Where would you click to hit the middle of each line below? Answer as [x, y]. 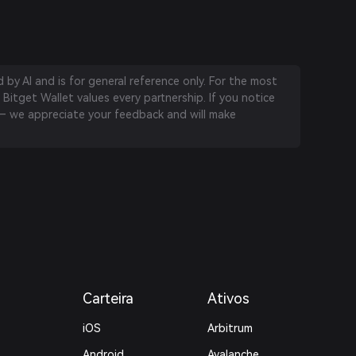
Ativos [228, 298]
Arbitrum [230, 328]
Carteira [108, 298]
